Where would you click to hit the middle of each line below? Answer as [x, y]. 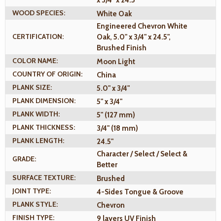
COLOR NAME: [35, 61]
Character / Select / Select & [142, 154]
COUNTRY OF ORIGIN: [47, 74]
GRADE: [24, 159]
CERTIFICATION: [38, 37]
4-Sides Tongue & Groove [140, 192]
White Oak [114, 14]
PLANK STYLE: [35, 204]
